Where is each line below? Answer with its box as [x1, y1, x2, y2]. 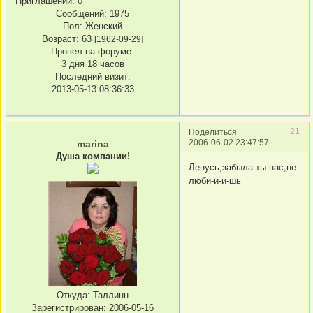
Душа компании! [55, 151, 130, 162]
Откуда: [57, 290, 90, 301]
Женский [82, 21, 122, 32]
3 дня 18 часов [61, 59, 124, 70]
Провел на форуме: [51, 46, 134, 57]
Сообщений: [56, 8, 107, 20]
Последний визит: [54, 71, 131, 82]
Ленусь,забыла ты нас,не [189, 161, 296, 173]
